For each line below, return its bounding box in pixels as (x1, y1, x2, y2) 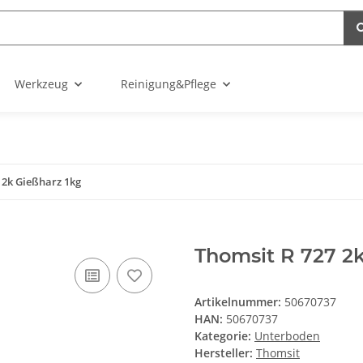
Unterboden (254, 328, 320, 344)
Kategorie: (194, 328, 254, 344)
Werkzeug (15, 76, 68, 92)
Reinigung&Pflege (121, 76, 216, 92)
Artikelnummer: (194, 294, 284, 310)
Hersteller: (194, 345, 253, 361)
